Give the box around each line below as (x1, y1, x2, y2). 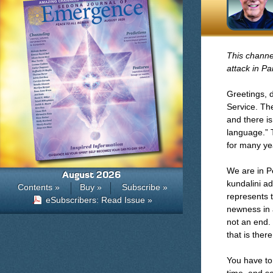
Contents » (17, 182, 60, 192)
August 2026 (62, 169, 121, 180)
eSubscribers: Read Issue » (46, 195, 152, 205)
